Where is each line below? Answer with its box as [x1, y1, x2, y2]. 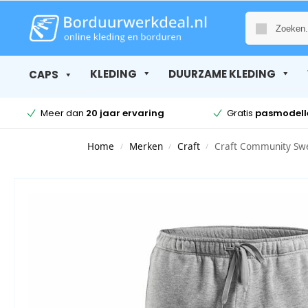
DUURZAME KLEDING [168, 66, 276, 81]
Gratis [226, 106, 255, 120]
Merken [129, 140, 163, 153]
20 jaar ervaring [85, 106, 164, 120]
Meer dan [40, 106, 86, 120]
